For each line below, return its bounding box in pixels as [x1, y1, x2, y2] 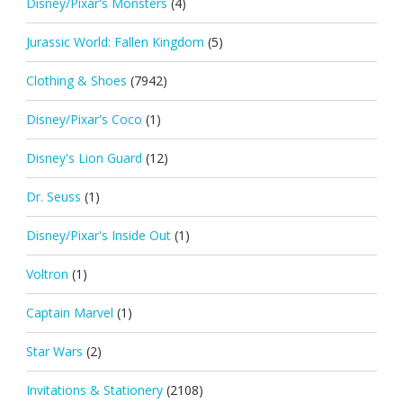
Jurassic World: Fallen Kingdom [25, 32, 204, 50]
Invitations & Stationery [25, 381, 163, 399]
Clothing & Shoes [25, 71, 127, 89]
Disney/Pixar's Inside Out [25, 226, 171, 244]
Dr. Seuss [25, 187, 81, 205]
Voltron [25, 264, 68, 282]
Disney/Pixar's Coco [25, 110, 142, 128]
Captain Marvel [25, 303, 113, 321]
